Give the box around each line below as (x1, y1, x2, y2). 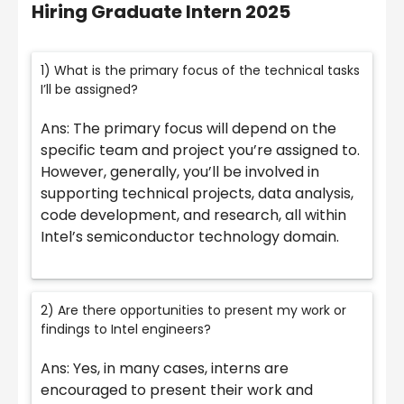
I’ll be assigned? (41, 80, 138, 99)
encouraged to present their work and (41, 380, 313, 401)
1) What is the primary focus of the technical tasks (41, 61, 360, 80)
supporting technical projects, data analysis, (41, 183, 353, 205)
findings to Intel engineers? (41, 320, 211, 339)
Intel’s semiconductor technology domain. (41, 226, 339, 248)
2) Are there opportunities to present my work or (41, 301, 346, 320)
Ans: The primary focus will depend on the (41, 118, 336, 140)
